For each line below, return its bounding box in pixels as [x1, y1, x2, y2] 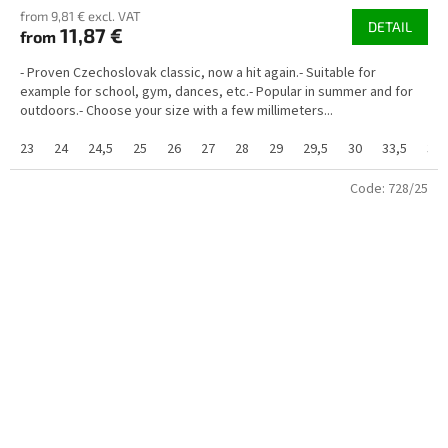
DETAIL [368, 17, 412, 35]
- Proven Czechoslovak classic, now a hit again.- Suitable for [20, 62, 376, 83]
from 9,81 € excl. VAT [20, 7, 141, 24]
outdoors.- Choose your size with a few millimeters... [20, 100, 333, 121]
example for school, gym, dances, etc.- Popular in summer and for [20, 81, 413, 102]
